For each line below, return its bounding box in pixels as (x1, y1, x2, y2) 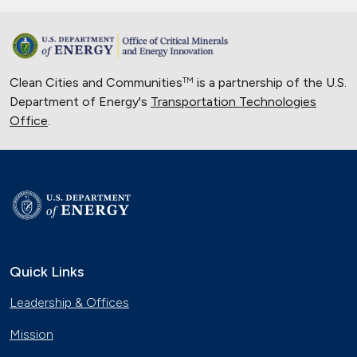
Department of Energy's (10, 94, 151, 109)
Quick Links (10, 263, 84, 280)
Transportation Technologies (151, 94, 316, 109)
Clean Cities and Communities (10, 75, 182, 90)
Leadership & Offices (10, 295, 129, 310)
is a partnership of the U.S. (194, 75, 347, 90)
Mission (10, 327, 53, 342)
